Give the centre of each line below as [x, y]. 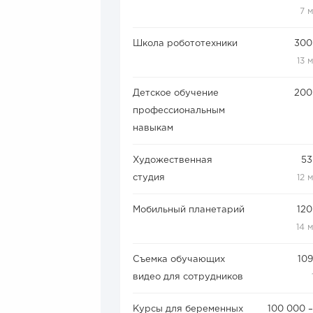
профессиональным [179, 111]
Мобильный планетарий [189, 210]
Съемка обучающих [179, 260]
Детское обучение [176, 94]
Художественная [173, 161]
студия [149, 178]
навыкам [153, 129]
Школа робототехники [185, 44]
